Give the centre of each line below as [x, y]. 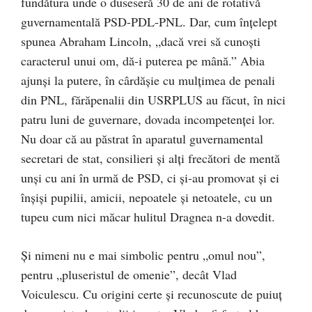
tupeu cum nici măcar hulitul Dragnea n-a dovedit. [148, 217]
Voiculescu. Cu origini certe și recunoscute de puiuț [151, 294]
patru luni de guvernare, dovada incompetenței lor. [148, 119]
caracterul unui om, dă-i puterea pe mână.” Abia [143, 61]
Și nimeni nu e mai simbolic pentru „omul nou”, [143, 255]
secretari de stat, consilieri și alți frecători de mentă [150, 158]
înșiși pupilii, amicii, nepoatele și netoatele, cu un [147, 197]
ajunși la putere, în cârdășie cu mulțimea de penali [148, 80]
